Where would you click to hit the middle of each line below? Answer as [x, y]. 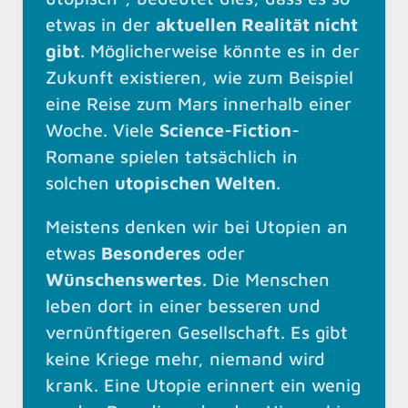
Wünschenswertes [124, 280]
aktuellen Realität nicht [257, 24]
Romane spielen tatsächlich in [172, 156]
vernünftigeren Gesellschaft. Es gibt [197, 332]
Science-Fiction [225, 129]
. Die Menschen [266, 280]
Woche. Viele [102, 129]
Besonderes [151, 253]
